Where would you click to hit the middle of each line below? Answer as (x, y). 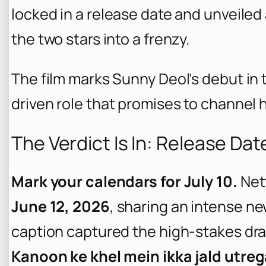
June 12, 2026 (61, 207)
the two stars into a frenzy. (101, 39)
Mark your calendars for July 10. (124, 182)
